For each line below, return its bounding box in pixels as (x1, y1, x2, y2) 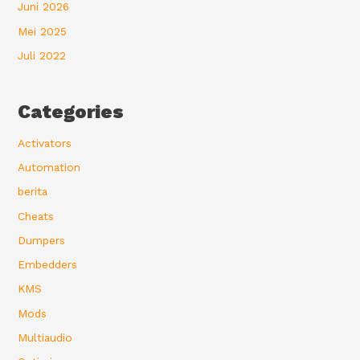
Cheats (18, 209, 55, 223)
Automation (18, 161, 81, 174)
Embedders (18, 258, 78, 272)
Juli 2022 (18, 48, 67, 62)
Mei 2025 (18, 24, 67, 38)
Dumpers (18, 233, 66, 247)
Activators (18, 136, 72, 149)
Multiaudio (18, 330, 73, 344)
